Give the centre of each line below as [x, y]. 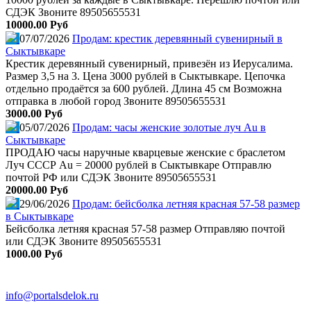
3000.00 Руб [34, 113]
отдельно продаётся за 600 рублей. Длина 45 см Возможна [144, 88]
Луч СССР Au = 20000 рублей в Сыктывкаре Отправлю [138, 165]
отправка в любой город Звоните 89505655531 [116, 101]
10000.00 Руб [37, 24]
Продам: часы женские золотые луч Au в [169, 127]
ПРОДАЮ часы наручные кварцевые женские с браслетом [145, 152]
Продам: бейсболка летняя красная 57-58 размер [186, 203]
